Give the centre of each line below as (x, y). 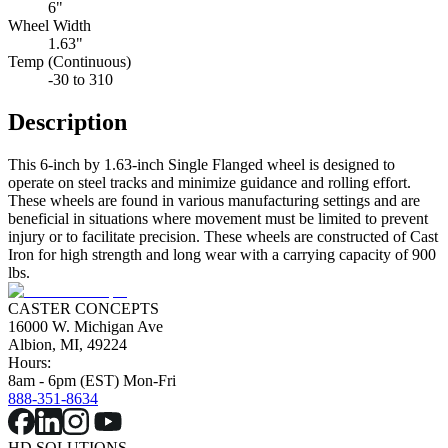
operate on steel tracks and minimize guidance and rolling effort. (209, 182)
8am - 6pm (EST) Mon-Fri (92, 380)
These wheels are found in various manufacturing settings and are (214, 200)
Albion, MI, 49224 (67, 344)
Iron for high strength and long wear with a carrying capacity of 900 (222, 254)
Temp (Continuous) (69, 62)
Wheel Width (49, 26)
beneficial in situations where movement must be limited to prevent (218, 218)
